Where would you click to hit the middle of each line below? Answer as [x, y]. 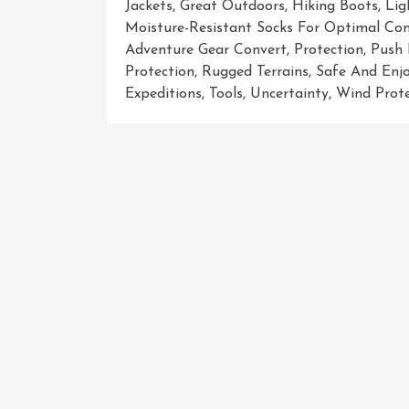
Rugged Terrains [255, 72]
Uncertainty [289, 94]
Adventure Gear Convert [206, 50]
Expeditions [163, 94]
